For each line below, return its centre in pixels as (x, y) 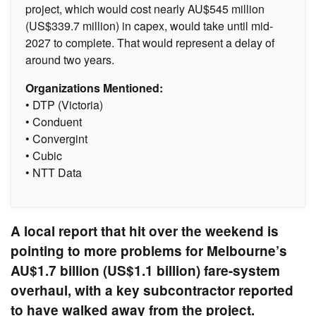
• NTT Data (54, 173)
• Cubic (44, 156)
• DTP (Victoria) (64, 105)
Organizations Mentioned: (94, 88)
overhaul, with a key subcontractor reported (152, 291)
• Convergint (56, 139)
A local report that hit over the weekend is (145, 231)
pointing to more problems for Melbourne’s (149, 251)
